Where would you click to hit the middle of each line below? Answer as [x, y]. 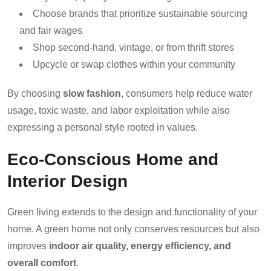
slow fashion [92, 93]
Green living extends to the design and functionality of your [132, 212]
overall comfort [42, 263]
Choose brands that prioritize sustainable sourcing [140, 13]
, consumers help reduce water [187, 93]
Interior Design [67, 181]
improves [28, 246]
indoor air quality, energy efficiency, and [140, 246]
